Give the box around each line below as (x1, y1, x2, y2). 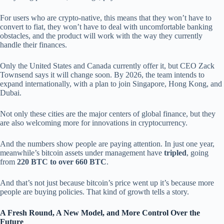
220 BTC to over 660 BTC (17, 157, 106, 166)
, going (186, 148, 208, 157)
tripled (164, 148, 186, 157)
